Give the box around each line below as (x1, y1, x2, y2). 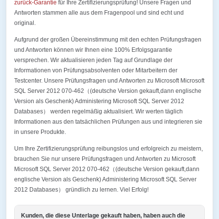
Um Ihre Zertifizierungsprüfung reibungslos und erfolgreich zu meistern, (14, 145, 203, 152)
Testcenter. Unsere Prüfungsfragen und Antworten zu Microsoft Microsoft (14, 77, 204, 84)
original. (14, 20, 36, 26)
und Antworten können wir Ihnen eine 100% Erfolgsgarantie (14, 46, 172, 53)
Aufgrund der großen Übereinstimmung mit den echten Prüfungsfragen (14, 36, 201, 43)
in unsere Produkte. (14, 129, 66, 135)
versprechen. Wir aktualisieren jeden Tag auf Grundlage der (14, 57, 173, 64)
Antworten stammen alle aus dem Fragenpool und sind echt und (14, 9, 184, 16)
